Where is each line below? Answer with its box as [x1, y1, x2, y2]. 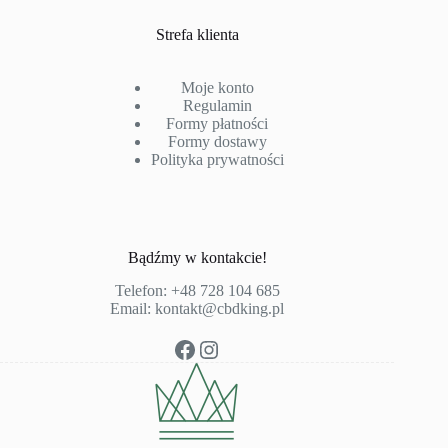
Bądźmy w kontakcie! [127, 249, 267, 267]
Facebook [172, 335, 267, 362]
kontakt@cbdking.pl [155, 300, 285, 318]
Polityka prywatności [150, 151, 284, 169]
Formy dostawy [167, 133, 267, 151]
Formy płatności [166, 115, 269, 133]
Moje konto [180, 79, 254, 97]
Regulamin [182, 97, 252, 115]
